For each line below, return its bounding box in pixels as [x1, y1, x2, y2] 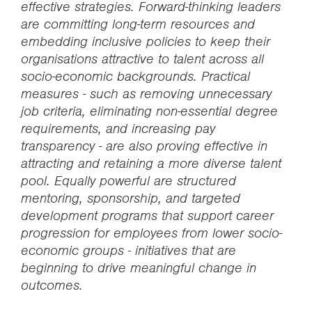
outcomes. [21, 276, 83, 294]
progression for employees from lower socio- [21, 224, 282, 242]
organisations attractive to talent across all [21, 50, 264, 68]
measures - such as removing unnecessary [21, 85, 272, 102]
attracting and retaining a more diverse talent [21, 155, 281, 172]
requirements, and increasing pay [21, 120, 215, 137]
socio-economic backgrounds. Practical [21, 68, 250, 85]
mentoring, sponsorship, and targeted [21, 189, 240, 207]
